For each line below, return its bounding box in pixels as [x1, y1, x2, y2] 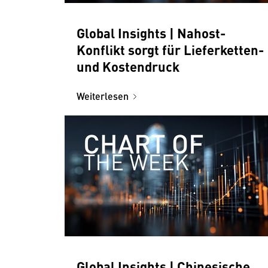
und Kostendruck [77, 56, 179, 75]
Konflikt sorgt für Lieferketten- [77, 39, 264, 59]
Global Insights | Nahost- [77, 23, 226, 42]
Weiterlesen [77, 89, 129, 103]
